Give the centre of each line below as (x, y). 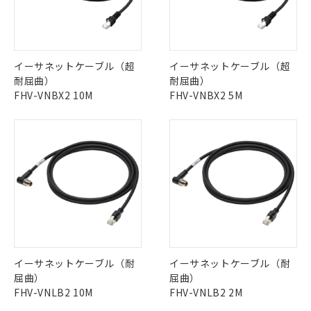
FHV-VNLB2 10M (53, 292)
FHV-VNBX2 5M (206, 95)
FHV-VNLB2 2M (206, 292)
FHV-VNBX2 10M (53, 95)
